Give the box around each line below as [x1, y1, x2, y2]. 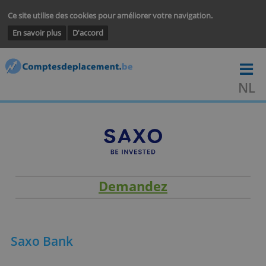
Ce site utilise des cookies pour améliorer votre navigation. [8, 11, 242, 24]
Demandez [112, 201, 191, 221]
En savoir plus [14, 31, 70, 43]
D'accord [82, 31, 118, 43]
